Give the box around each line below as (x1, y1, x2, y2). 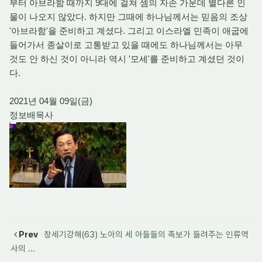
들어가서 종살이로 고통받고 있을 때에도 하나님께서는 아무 (9, 40, 243, 50)
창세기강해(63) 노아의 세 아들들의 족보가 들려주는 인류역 (42, 229, 249, 239)
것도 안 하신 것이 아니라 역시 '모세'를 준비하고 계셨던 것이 (9, 54, 244, 64)
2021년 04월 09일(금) (9, 96, 92, 106)
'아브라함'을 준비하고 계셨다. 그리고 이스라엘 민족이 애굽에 (9, 26, 249, 36)
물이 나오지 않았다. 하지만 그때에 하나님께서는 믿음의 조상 (9, 12, 247, 22)
